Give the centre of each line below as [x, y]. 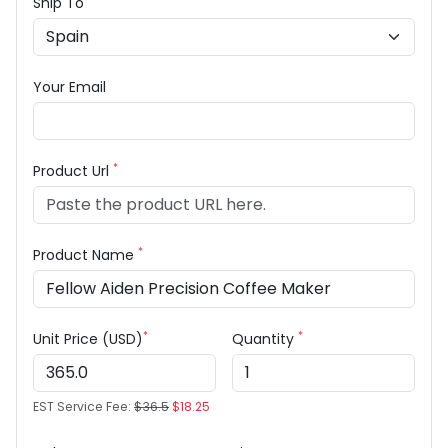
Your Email [69, 87]
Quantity [265, 339]
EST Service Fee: [83, 407]
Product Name [85, 255]
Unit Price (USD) [88, 339]
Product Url [73, 171]
